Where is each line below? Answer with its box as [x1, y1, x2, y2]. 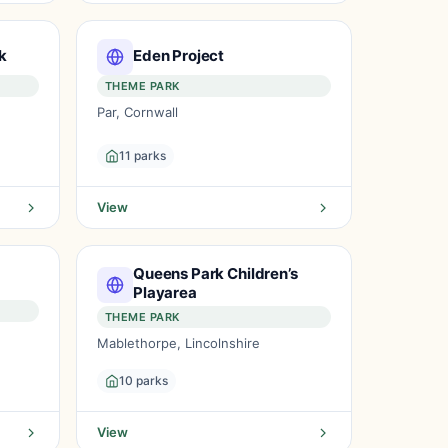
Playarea [133, 283, 197, 302]
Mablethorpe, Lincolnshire [97, 335, 260, 351]
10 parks [119, 373, 168, 388]
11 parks [119, 148, 166, 163]
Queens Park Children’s [133, 264, 298, 283]
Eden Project [133, 45, 225, 65]
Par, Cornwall [97, 104, 178, 120]
